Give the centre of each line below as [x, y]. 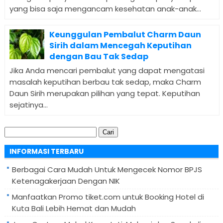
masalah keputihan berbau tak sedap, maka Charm [105, 82]
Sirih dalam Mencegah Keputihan [120, 46]
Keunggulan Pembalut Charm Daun [125, 35]
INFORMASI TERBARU [46, 151]
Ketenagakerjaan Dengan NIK [66, 181]
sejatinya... [28, 105]
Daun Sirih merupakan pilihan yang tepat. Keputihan [105, 94]
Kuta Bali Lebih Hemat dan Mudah [74, 208]
